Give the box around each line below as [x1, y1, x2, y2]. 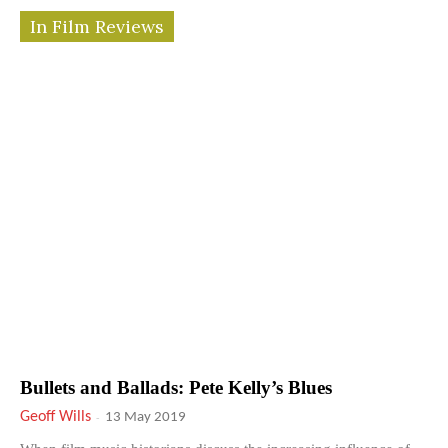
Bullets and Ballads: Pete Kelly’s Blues [20, 377, 332, 398]
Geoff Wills [20, 408, 91, 425]
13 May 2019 [105, 409, 186, 425]
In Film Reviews [30, 14, 164, 38]
